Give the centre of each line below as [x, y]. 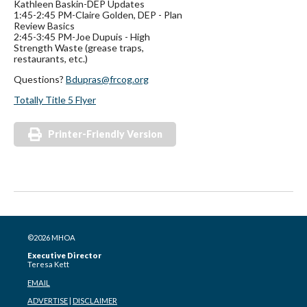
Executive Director [64, 256]
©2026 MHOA [51, 238]
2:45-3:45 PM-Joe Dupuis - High [82, 37]
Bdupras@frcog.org [107, 79]
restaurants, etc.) [51, 59]
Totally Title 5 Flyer [55, 100]
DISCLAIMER [95, 301]
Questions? [40, 79]
